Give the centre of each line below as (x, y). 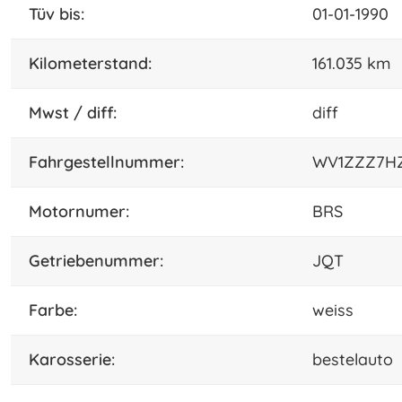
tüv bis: (61, 13)
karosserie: (77, 359)
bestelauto (353, 359)
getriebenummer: (102, 260)
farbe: (57, 310)
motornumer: (86, 211)
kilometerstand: (96, 63)
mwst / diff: (79, 112)
